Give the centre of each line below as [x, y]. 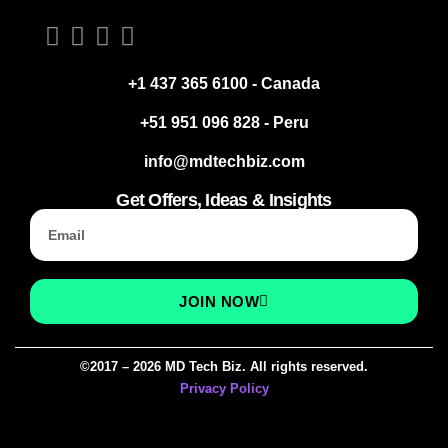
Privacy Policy [224, 389]
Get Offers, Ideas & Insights [224, 200]
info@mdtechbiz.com [224, 161]
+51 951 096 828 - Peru [224, 122]
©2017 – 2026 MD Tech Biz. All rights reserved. [224, 367]
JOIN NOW [219, 301]
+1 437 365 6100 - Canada [224, 83]
